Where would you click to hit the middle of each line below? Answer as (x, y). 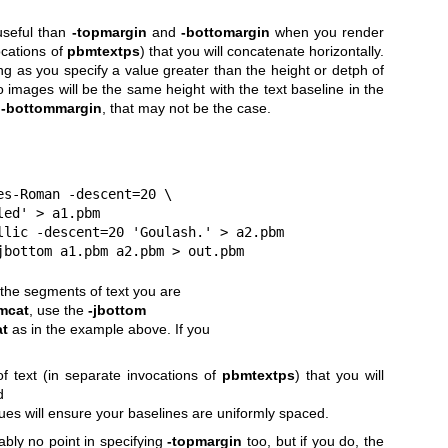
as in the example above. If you (108, 328)
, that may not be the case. (186, 107)
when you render (327, 31)
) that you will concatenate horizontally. (262, 50)
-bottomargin (225, 31)
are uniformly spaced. (260, 413)
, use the (58, 309)
